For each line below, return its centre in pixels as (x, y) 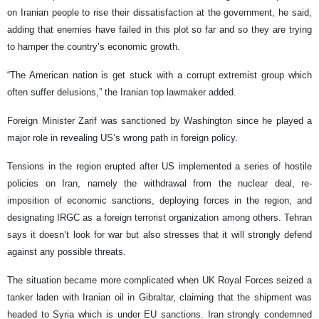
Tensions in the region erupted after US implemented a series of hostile (159, 167)
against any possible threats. (67, 252)
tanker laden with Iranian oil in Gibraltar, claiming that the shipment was (159, 298)
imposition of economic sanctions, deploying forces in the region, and (159, 201)
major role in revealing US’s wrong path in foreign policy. (122, 138)
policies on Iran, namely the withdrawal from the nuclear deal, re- (159, 184)
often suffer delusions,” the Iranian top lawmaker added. (122, 93)
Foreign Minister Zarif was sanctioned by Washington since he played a (159, 121)
